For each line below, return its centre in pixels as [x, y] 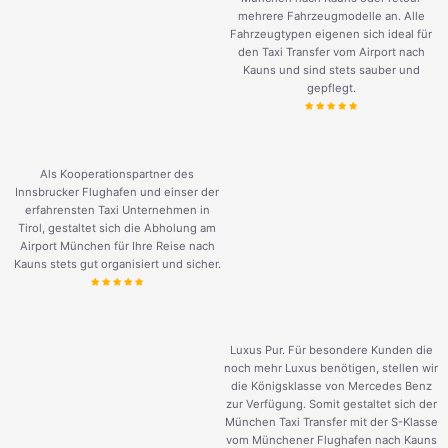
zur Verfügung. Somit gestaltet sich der [331, 404]
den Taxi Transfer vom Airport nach [331, 52]
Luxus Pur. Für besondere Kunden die [331, 350]
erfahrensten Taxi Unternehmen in [117, 210]
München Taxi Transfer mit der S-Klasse [331, 422]
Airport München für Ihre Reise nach [117, 246]
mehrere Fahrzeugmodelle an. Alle [331, 16]
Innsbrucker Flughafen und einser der [117, 192]
